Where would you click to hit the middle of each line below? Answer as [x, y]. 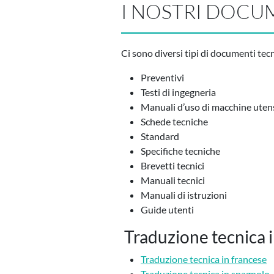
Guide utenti [167, 210]
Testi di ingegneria [178, 92]
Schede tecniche [174, 122]
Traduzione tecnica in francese [204, 259]
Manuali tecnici [173, 180]
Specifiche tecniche [180, 151]
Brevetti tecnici [172, 166]
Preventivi [162, 78]
